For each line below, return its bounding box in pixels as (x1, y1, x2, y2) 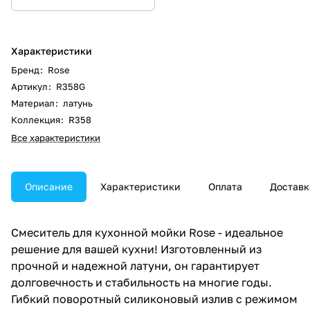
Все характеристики (11, 131, 100, 143)
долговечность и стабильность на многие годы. (11, 275, 272, 289)
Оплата (208, 180, 242, 192)
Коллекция (11, 113, 62, 125)
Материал (11, 97, 57, 109)
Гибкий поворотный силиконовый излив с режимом (11, 291, 298, 306)
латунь (63, 97, 93, 109)
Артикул (11, 80, 50, 92)
